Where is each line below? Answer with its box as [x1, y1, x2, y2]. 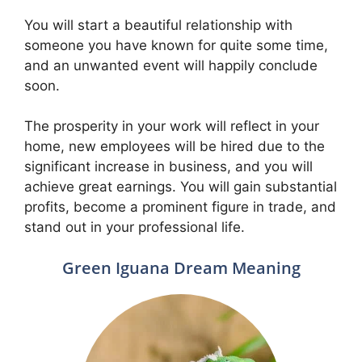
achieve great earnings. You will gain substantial [24, 179, 337, 195]
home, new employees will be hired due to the [24, 138, 325, 154]
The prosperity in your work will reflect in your [24, 118, 319, 134]
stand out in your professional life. [24, 219, 245, 235]
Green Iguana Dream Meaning [61, 256, 301, 279]
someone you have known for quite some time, [24, 36, 328, 53]
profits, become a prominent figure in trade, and [24, 199, 336, 215]
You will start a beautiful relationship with [24, 16, 293, 33]
